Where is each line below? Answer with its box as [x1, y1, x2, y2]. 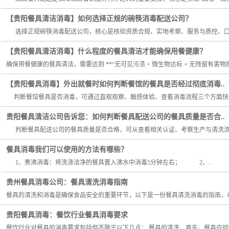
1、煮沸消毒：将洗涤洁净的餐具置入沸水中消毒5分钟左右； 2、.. [6, 159, 212, 166]
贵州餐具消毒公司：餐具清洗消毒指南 [6, 178, 128, 186]
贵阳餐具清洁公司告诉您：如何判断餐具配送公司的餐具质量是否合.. [6, 113, 225, 121]
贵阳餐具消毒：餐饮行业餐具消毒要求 [6, 211, 128, 219]
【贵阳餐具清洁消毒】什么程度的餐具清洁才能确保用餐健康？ [6, 48, 207, 55]
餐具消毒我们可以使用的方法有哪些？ [6, 146, 128, 153]
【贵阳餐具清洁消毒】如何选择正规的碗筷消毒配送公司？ [6, 15, 192, 22]
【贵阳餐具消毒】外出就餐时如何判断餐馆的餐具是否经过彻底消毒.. [6, 80, 225, 88]
